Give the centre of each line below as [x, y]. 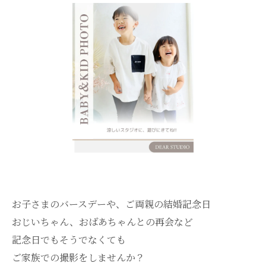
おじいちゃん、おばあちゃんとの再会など [102, 222]
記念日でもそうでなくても [69, 240]
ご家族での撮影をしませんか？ [78, 257]
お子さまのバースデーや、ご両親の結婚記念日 [111, 204]
